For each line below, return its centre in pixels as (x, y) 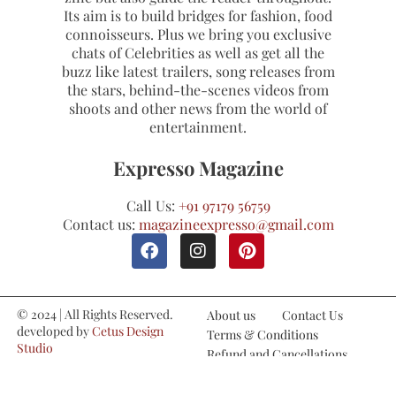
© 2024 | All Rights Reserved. (95, 314)
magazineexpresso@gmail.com (236, 224)
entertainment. (198, 127)
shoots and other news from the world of (198, 108)
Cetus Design (127, 331)
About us (231, 315)
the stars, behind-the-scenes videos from (198, 90)
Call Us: (152, 206)
